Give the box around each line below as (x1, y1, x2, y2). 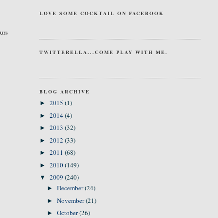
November (57, 196, 86, 205)
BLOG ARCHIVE (39, 88, 90, 95)
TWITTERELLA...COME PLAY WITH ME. (39, 49, 168, 55)
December (57, 183, 85, 193)
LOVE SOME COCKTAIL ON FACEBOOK (39, 9, 164, 17)
